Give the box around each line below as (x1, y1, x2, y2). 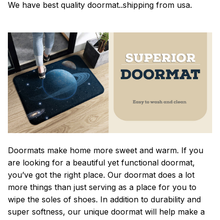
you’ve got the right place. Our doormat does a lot (8, 169, 194, 180)
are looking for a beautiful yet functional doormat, (8, 157, 195, 167)
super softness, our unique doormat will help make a (8, 206, 205, 217)
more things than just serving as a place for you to (8, 182, 196, 192)
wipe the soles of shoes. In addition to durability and (8, 194, 201, 204)
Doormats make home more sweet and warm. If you (8, 145, 203, 155)
